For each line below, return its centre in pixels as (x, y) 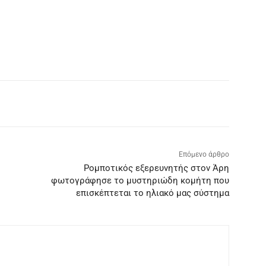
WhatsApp (50, 110)
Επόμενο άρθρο (204, 155)
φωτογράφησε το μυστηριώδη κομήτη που (140, 181)
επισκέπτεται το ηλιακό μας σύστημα (152, 193)
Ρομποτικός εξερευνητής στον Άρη (156, 168)
